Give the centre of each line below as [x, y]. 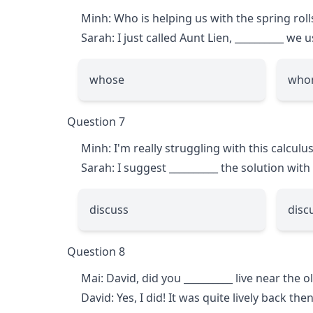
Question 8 [96, 251]
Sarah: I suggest [125, 167]
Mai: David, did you [132, 278]
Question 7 [96, 121]
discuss [109, 209]
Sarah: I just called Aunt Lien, [158, 37]
